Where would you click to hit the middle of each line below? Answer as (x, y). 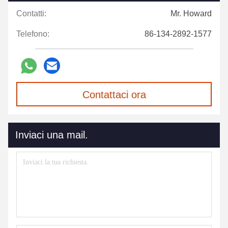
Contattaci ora (114, 95)
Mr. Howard (191, 13)
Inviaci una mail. (52, 135)
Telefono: (33, 34)
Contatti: (31, 13)
